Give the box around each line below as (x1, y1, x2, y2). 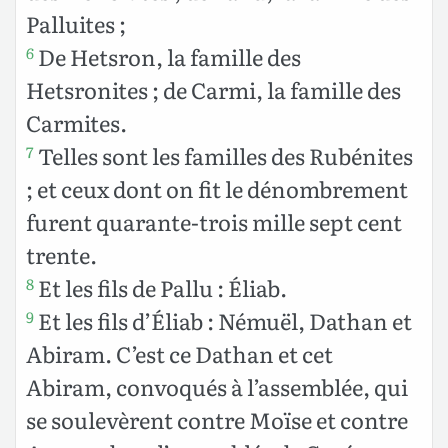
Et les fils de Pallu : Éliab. (34, 271, 287, 305)
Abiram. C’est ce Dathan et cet (26, 337, 333, 371)
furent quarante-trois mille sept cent (26, 205, 402, 239)
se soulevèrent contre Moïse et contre (26, 403, 408, 437)
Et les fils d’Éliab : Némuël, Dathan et (34, 304, 412, 338)
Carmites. (26, 106, 127, 140)
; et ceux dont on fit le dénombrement (26, 172, 408, 206)
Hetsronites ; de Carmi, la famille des (26, 73, 401, 107)
